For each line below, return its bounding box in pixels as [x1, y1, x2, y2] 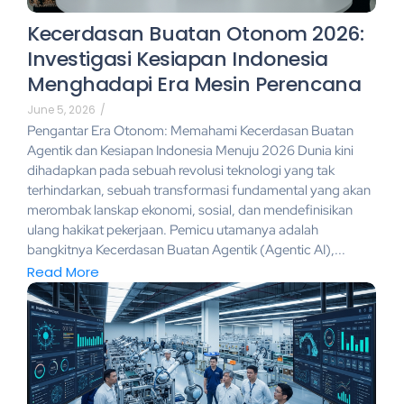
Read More [27, 262, 99, 281]
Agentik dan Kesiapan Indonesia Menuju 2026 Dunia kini [27, 142, 353, 161]
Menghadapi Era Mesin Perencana [27, 70, 362, 99]
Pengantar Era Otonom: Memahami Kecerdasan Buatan [27, 122, 353, 141]
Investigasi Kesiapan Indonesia [27, 45, 328, 74]
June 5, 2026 [27, 102, 96, 118]
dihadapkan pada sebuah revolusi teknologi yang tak [27, 161, 335, 180]
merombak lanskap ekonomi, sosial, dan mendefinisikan [27, 201, 353, 220]
